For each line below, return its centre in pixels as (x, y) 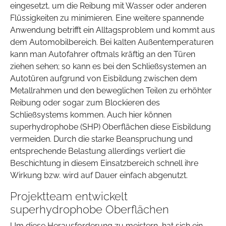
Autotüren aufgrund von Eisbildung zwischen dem (104, 79)
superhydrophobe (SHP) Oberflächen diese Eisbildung (110, 127)
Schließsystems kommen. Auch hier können (91, 115)
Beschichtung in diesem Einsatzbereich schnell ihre (104, 163)
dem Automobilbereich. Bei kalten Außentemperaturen (112, 42)
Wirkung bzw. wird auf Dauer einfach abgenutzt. (99, 176)
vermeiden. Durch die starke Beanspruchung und (101, 139)
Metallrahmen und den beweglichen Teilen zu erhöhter (111, 91)
